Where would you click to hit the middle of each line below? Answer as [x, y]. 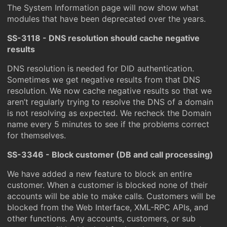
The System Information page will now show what [103, 8]
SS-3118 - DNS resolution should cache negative [103, 38]
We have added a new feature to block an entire [100, 174]
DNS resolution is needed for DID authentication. [101, 68]
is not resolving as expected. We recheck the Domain [109, 113]
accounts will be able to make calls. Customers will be [111, 196]
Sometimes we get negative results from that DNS [104, 80]
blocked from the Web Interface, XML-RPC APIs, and [108, 207]
